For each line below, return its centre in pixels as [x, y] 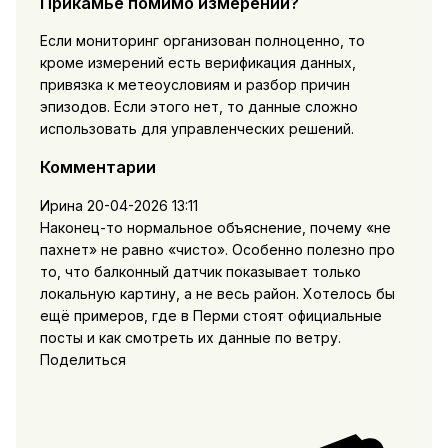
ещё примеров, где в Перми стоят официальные [210, 315]
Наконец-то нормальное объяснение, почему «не [215, 227]
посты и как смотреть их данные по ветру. [190, 337]
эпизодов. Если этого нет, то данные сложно [198, 106]
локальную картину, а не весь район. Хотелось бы [217, 293]
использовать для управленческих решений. [196, 128]
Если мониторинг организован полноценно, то [202, 40]
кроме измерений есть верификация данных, [197, 62]
